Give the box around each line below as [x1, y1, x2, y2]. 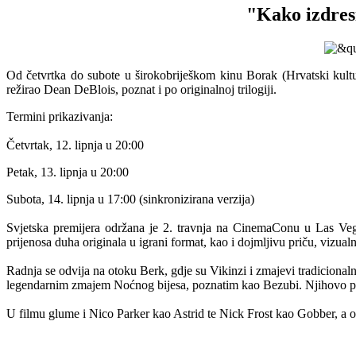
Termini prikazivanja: [6, 109, 113, 123]
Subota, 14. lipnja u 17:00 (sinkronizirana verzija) [6, 192, 254, 206]
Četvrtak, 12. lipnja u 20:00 [6, 137, 144, 152]
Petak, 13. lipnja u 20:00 [6, 164, 129, 179]
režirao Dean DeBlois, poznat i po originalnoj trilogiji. [6, 82, 277, 96]
